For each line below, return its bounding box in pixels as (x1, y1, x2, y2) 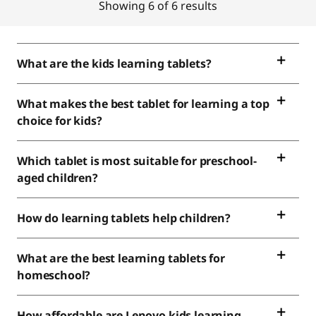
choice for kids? (17, 113, 105, 128)
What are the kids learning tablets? (17, 56, 212, 71)
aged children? (17, 170, 101, 186)
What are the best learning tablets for (17, 250, 225, 266)
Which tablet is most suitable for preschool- (17, 153, 257, 169)
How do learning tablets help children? (17, 210, 231, 226)
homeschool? (17, 267, 94, 283)
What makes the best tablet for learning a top (17, 96, 269, 111)
